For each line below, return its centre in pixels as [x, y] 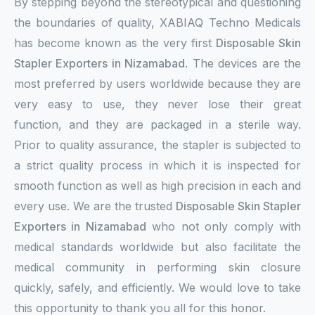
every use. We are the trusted [95, 206]
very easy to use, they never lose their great [157, 104]
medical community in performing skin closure [157, 267]
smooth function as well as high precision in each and [157, 186]
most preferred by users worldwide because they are [157, 84]
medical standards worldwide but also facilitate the [157, 247]
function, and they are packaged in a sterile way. [157, 124]
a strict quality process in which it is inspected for [157, 165]
